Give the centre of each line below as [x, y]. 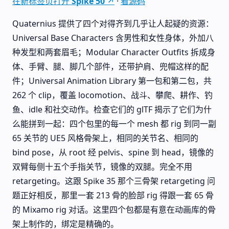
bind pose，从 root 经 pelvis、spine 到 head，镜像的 [113, 152]
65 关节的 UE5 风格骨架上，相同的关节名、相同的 [105, 138]
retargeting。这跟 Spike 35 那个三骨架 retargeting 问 [114, 181]
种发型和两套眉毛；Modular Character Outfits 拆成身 [114, 52]
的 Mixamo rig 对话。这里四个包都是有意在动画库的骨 [114, 210]
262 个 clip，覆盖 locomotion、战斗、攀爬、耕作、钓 [112, 95]
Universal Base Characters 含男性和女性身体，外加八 [113, 38]
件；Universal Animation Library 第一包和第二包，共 [112, 81]
